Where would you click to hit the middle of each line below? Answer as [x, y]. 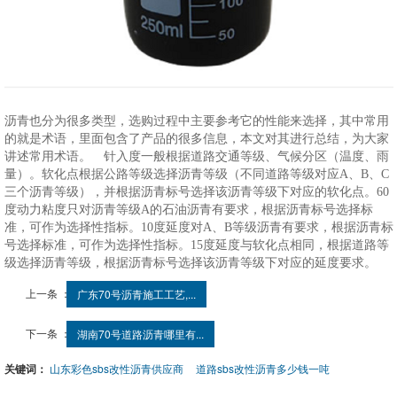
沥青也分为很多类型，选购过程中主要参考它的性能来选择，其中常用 [196, 121]
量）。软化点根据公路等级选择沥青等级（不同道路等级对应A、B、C [196, 174]
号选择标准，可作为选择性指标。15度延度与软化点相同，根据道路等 [196, 245]
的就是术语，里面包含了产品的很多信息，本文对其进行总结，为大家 [196, 138]
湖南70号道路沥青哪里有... [140, 333]
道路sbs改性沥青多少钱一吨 [262, 368]
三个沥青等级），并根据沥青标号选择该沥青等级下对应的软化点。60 [196, 191]
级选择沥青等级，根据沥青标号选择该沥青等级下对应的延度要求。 [190, 262]
